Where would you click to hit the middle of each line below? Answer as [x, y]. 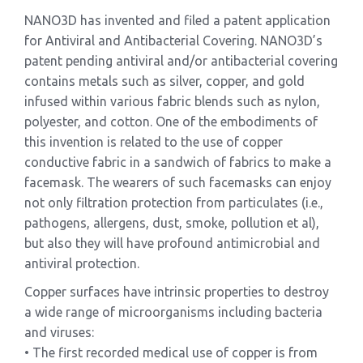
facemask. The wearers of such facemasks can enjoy [178, 182]
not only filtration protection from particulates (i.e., [174, 202]
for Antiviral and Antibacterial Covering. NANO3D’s [173, 40]
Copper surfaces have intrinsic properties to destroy [177, 291]
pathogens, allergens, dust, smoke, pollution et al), [172, 222]
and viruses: [59, 332]
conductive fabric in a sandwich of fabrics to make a [178, 162]
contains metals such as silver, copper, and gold [164, 81]
